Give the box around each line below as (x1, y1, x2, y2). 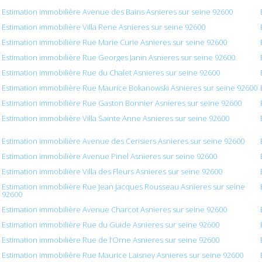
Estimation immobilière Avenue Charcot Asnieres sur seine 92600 (2, 204, 227, 215)
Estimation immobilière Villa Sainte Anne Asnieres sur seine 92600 (2, 113, 230, 124)
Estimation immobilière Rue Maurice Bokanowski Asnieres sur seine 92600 (2, 82, 258, 94)
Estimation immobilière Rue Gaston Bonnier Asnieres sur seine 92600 (2, 98, 242, 109)
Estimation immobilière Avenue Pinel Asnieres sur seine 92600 (2, 151, 218, 162)
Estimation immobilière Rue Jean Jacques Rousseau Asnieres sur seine (2, 181, 246, 192)
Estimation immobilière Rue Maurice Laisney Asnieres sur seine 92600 (2, 250, 244, 261)
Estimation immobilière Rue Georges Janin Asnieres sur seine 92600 (2, 52, 236, 63)
